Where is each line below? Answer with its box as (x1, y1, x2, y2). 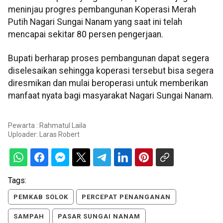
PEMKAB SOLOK (13, 193, 68, 201)
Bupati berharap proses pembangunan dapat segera (8, 53, 209, 63)
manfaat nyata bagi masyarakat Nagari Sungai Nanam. (8, 90, 214, 101)
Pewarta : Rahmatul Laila (8, 121, 86, 129)
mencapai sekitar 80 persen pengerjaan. (8, 29, 163, 40)
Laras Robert (39, 130, 80, 138)
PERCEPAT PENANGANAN (82, 193, 171, 201)
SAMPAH (13, 213, 44, 220)
